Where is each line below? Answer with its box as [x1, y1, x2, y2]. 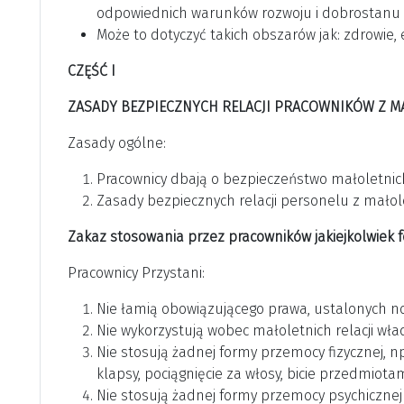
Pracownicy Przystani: [68, 264, 205, 282]
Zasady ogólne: [68, 134, 166, 152]
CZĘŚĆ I [68, 62, 115, 80]
